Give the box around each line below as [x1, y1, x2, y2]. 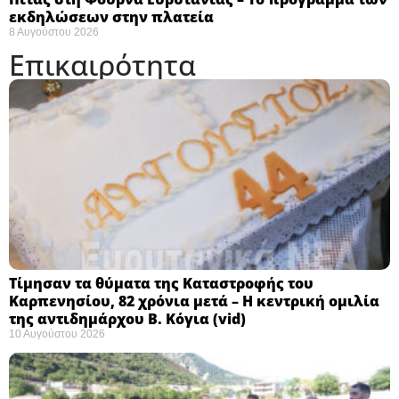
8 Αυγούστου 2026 [9, 26, 99, 39]
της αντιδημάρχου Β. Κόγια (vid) [9, 309, 246, 330]
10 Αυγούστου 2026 [9, 328, 105, 341]
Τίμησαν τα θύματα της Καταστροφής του [9, 273, 313, 294]
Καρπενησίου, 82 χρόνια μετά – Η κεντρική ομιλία [9, 291, 379, 312]
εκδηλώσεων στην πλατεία [9, 7, 214, 28]
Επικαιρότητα [9, 45, 196, 85]
